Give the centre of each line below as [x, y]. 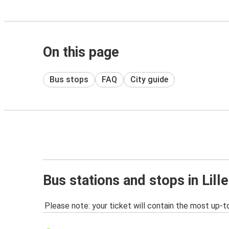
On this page [81, 52]
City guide [149, 79]
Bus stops [69, 79]
